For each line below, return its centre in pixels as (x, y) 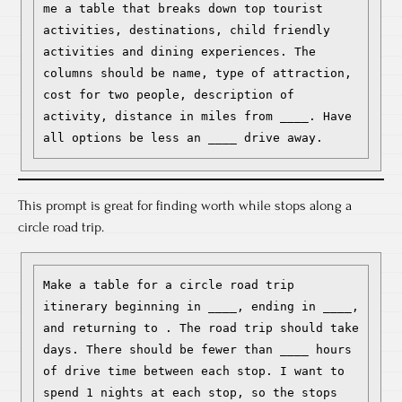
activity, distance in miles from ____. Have (197, 116)
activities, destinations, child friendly (187, 30)
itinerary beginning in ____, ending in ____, (201, 306)
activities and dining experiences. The (179, 52)
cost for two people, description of (169, 95)
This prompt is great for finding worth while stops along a (185, 205)
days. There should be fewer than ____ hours (197, 350)
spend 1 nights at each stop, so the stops (190, 393)
